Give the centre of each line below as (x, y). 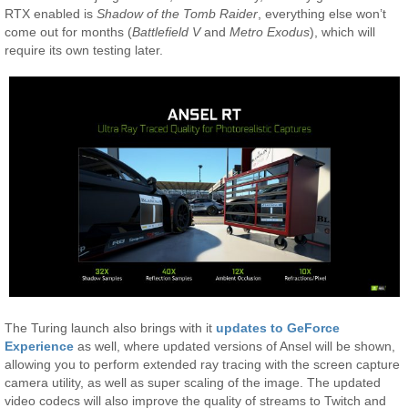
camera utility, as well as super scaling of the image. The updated (193, 383)
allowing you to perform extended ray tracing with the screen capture (203, 365)
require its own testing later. (84, 50)
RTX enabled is (51, 13)
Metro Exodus (270, 31)
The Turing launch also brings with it (111, 328)
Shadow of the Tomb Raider (178, 13)
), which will (343, 31)
